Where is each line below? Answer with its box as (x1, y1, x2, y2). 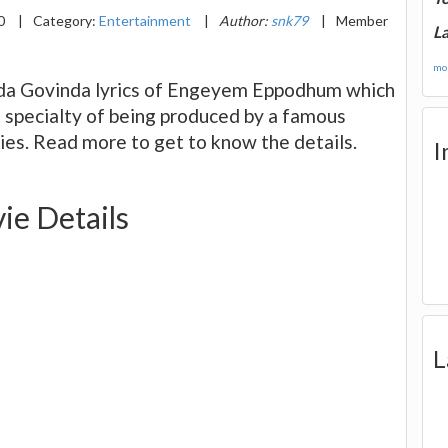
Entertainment (99, 11, 191, 29)
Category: (33, 11, 99, 29)
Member (336, 11, 388, 29)
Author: (219, 11, 271, 29)
